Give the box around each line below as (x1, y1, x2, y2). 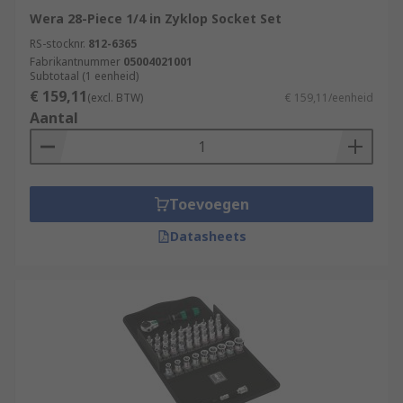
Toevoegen (168, 194, 249, 214)
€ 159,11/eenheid (285, 90, 373, 105)
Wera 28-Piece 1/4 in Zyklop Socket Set (30, 10, 282, 27)
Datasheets (169, 228, 246, 245)
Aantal (30, 108, 78, 128)
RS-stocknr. (30, 36, 85, 51)
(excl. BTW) (87, 90, 143, 105)
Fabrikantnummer (30, 54, 121, 69)
